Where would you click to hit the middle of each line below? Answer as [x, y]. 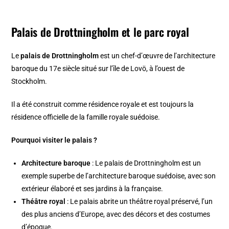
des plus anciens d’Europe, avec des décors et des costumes [116, 214]
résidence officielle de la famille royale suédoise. [86, 117]
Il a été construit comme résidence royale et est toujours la [103, 104]
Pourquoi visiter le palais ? [54, 140]
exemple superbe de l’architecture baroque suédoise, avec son [119, 176]
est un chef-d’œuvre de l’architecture [157, 55]
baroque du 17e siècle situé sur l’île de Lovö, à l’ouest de [98, 68]
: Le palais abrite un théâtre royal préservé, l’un [139, 201]
